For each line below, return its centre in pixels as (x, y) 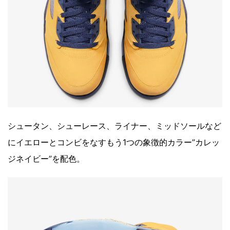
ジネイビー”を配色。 (46, 159)
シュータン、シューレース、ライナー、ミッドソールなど (114, 126)
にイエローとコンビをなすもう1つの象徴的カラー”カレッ (114, 142)
